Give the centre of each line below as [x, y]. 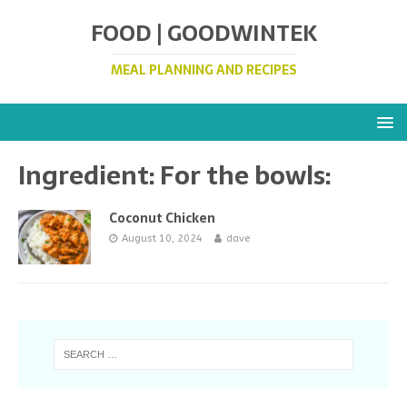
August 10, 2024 [162, 238]
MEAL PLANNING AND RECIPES [203, 70]
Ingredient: [89, 175]
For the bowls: [245, 175]
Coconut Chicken [162, 218]
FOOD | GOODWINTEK [203, 33]
